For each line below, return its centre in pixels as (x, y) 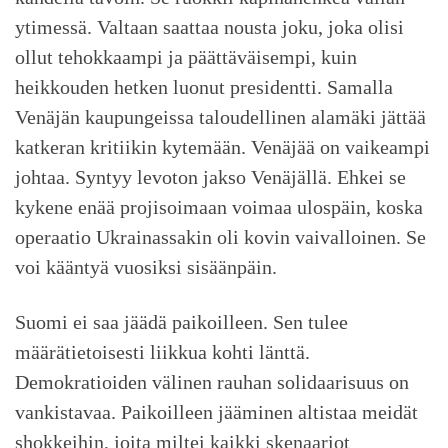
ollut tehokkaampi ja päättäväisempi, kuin (186, 56)
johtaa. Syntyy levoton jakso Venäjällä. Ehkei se (210, 176)
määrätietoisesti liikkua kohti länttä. (162, 351)
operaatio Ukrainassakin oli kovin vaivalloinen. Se (220, 236)
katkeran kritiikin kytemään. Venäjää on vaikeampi (222, 146)
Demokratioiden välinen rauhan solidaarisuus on (212, 381)
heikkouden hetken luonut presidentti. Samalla (204, 86)
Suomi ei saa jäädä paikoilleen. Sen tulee (181, 321)
